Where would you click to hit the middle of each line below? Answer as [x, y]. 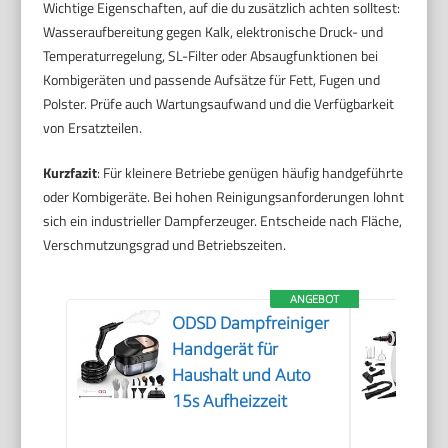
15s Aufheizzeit [230, 401]
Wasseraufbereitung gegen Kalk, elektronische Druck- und [213, 32]
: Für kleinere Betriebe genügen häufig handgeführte [250, 173]
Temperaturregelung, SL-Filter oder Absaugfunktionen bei [211, 56]
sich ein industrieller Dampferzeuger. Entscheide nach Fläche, [223, 221]
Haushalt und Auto [242, 375]
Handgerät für [225, 349]
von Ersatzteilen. [93, 128]
